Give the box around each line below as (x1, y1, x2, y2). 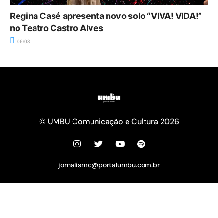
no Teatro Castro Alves (10, 23, 104, 34)
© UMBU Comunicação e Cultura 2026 (39, 116, 179, 127)
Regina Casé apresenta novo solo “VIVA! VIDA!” (10, 11, 202, 21)
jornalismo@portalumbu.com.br (58, 161, 160, 170)
